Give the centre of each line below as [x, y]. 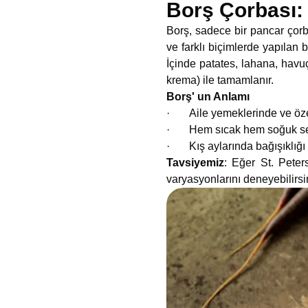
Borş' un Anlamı [208, 97]
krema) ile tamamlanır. [220, 80]
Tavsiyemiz [195, 163]
